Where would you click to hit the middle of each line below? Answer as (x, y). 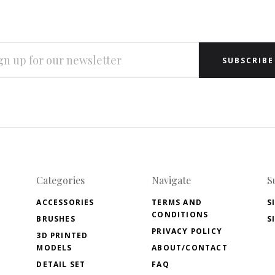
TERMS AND (177, 203)
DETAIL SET (61, 265)
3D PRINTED (62, 236)
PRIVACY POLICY (187, 231)
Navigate (172, 180)
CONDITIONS (180, 215)
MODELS (54, 248)
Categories (61, 180)
